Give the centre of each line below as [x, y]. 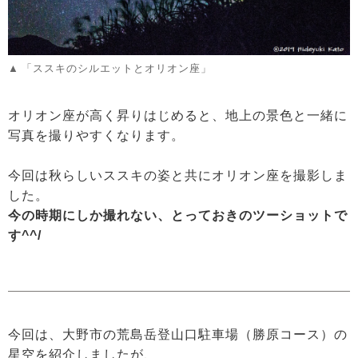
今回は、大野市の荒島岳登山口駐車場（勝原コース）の [178, 334]
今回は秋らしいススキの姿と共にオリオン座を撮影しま [178, 175]
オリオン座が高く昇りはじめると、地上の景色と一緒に [178, 115]
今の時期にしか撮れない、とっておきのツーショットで [178, 215]
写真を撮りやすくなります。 [96, 135]
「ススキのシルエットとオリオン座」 [117, 68]
